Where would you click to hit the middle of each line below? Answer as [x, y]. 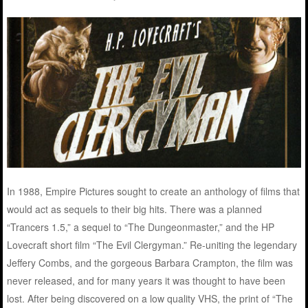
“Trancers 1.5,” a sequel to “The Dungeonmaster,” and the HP [141, 227]
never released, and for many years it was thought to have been [146, 281]
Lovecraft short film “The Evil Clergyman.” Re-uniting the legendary [152, 245]
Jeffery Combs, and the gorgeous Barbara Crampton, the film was [150, 263]
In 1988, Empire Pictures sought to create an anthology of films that [154, 191]
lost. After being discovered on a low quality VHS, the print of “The [150, 299]
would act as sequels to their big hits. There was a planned [135, 209]
